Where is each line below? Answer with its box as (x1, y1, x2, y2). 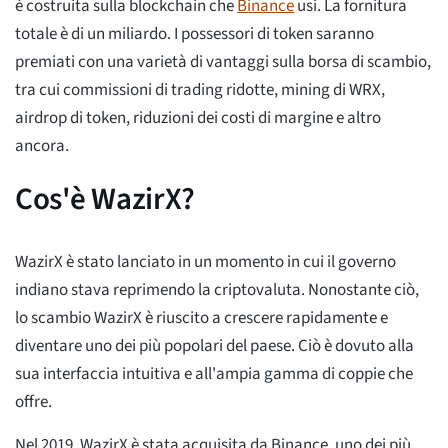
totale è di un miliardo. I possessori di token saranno (15, 22, 374, 47)
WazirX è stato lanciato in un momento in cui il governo (15, 250, 396, 275)
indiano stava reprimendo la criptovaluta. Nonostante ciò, (15, 278, 419, 303)
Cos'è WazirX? (15, 177, 195, 222)
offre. (15, 390, 52, 415)
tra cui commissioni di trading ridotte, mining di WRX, (15, 78, 385, 103)
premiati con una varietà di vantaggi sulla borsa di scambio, (15, 50, 431, 75)
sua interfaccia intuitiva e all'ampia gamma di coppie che (15, 362, 413, 387)
